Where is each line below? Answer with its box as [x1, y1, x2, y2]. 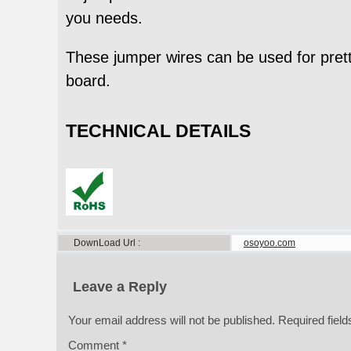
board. [66, 72, 110, 90]
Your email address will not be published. [68, 313, 275, 327]
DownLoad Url [74, 237, 138, 249]
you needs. [66, 9, 143, 27]
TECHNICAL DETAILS [66, 120, 251, 141]
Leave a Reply [73, 278, 167, 295]
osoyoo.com [244, 237, 295, 249]
